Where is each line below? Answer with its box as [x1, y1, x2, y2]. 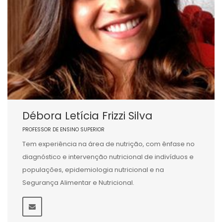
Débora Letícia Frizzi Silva [22, 109, 153, 123]
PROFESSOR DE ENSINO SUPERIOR [22, 126, 105, 133]
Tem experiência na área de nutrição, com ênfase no [22, 139, 195, 149]
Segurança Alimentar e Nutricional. [22, 178, 134, 187]
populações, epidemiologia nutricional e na [22, 165, 164, 174]
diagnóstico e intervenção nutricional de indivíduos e [22, 152, 194, 162]
